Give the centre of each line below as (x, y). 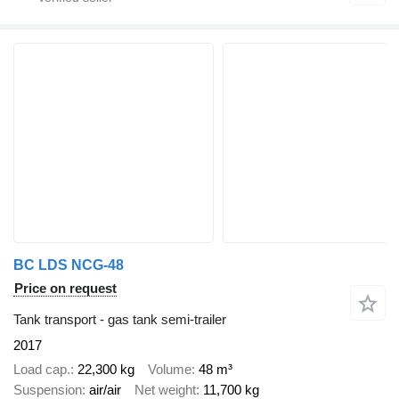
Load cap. (42, 369)
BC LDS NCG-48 (69, 265)
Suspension (48, 389)
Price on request (65, 289)
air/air (105, 389)
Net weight (165, 389)
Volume (170, 369)
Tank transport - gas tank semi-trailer (120, 320)
